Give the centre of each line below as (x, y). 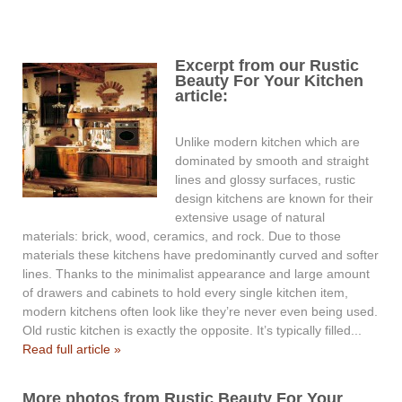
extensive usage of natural (250, 218)
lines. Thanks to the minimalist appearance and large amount (196, 274)
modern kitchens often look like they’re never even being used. (200, 312)
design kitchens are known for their (274, 199)
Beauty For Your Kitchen (269, 80)
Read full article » (72, 350)
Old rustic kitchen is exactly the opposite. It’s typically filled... (192, 331)
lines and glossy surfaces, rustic (265, 180)
